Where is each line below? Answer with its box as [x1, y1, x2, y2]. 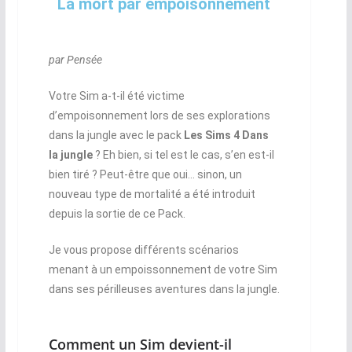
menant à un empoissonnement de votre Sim [48, 263, 277, 277]
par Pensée [48, 53, 102, 67]
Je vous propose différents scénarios [48, 244, 239, 257]
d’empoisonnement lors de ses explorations [48, 109, 270, 123]
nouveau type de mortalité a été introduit [48, 188, 255, 201]
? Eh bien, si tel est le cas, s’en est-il [92, 148, 274, 162]
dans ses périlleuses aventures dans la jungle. [48, 283, 280, 296]
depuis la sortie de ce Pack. [48, 207, 185, 221]
